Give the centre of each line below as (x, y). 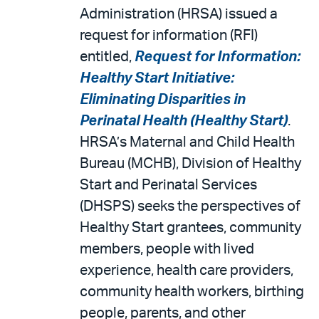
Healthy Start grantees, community (190, 228)
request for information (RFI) (169, 36)
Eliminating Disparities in (163, 100)
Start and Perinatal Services (168, 185)
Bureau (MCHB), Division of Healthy (190, 164)
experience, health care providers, (187, 271)
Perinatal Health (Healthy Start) (184, 121)
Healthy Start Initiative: (157, 78)
